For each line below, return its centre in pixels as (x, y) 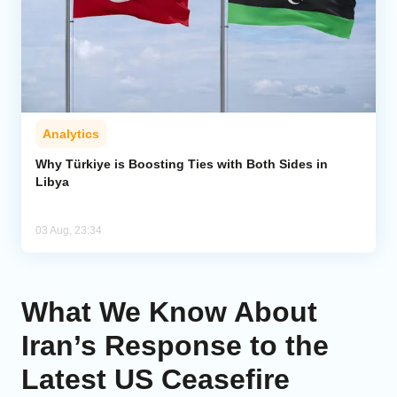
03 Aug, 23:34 (69, 231)
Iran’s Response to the (175, 346)
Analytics (71, 134)
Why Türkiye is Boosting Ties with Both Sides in (182, 164)
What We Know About (169, 312)
